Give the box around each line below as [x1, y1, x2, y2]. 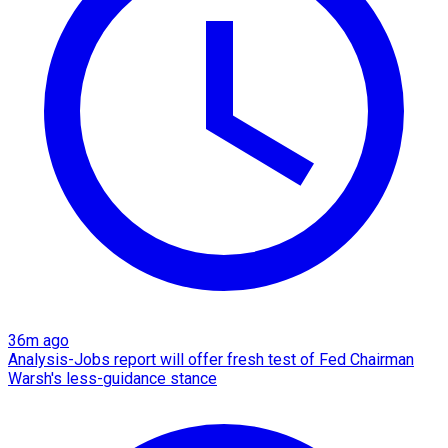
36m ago [8, 330, 69, 350]
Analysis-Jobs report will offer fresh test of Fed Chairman [8, 349, 414, 369]
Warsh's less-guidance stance [8, 368, 217, 388]
